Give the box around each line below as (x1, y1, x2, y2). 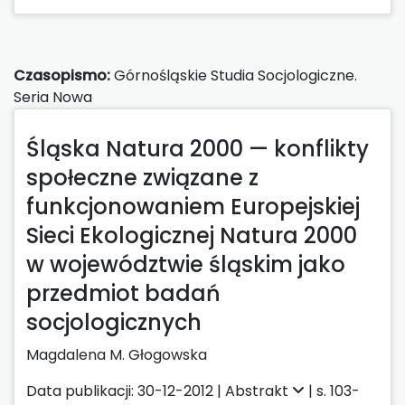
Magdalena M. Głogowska (26, 344, 207, 365)
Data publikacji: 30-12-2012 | (26, 380, 225, 401)
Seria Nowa (14, 86, 92, 108)
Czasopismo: (14, 64, 110, 86)
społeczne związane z (26, 162, 259, 193)
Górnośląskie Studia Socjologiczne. (110, 64, 357, 86)
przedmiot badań (26, 278, 221, 308)
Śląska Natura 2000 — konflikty (26, 133, 369, 164)
